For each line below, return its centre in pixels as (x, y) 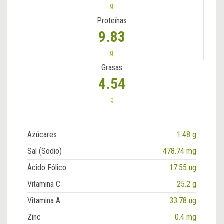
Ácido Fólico (47, 168)
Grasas (112, 68)
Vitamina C (44, 184)
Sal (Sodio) (45, 151)
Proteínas (112, 21)
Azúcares (42, 135)
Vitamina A (44, 201)
